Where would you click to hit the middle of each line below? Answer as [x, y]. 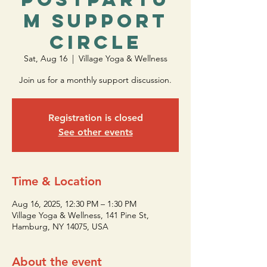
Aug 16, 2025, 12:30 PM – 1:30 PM [74, 204]
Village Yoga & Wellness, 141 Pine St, [80, 215]
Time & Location [57, 181]
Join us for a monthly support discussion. [95, 80]
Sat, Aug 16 [45, 58]
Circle [95, 42]
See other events [95, 132]
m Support [95, 21]
